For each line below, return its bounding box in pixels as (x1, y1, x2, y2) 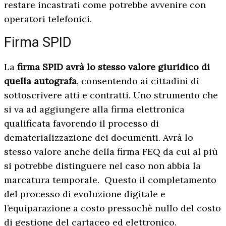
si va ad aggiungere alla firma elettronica (4, 103, 185, 115)
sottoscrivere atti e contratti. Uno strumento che (4, 89, 218, 101)
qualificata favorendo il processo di (4, 117, 159, 129)
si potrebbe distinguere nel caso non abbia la (4, 159, 201, 172)
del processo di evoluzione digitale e (4, 188, 165, 200)
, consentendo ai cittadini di (77, 75, 199, 87)
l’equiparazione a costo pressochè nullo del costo (4, 202, 221, 214)
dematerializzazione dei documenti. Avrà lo (4, 131, 193, 143)
